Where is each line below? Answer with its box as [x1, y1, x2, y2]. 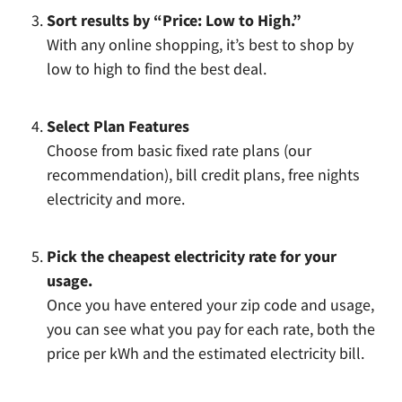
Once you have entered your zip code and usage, [47, 294, 375, 315]
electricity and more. [47, 188, 186, 209]
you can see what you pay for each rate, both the [47, 319, 376, 339]
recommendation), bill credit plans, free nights [47, 164, 361, 185]
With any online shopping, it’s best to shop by [47, 34, 354, 55]
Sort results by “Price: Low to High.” [47, 10, 302, 31]
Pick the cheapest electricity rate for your [47, 246, 337, 267]
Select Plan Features [47, 116, 190, 136]
